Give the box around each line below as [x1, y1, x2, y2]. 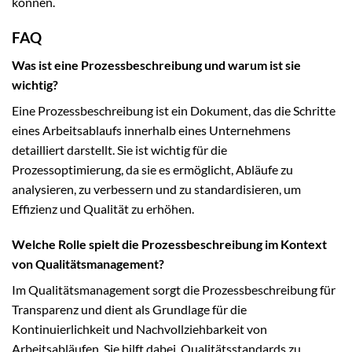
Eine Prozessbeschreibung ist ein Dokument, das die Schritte [12, 102, 335, 118]
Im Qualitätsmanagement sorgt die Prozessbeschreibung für [12, 282, 335, 298]
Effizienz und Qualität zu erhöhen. [12, 200, 194, 216]
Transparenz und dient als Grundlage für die [12, 302, 247, 317]
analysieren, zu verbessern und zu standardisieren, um [12, 181, 301, 196]
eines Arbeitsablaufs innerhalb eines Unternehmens [12, 122, 291, 137]
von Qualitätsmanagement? [12, 256, 164, 272]
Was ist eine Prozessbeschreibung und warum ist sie [12, 57, 301, 72]
